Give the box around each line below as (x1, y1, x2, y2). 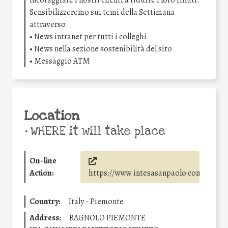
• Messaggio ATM (30, 55, 90, 67)
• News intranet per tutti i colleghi (30, 31, 147, 43)
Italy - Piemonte (69, 196, 124, 208)
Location (24, 107, 79, 125)
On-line (30, 155, 56, 167)
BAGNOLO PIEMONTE (69, 212, 146, 224)
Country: (30, 196, 61, 208)
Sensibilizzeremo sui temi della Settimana (30, 7, 175, 18)
